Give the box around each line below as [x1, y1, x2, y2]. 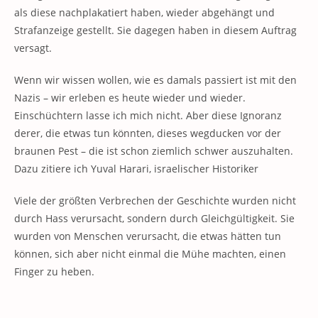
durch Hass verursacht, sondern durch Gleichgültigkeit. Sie [14, 212, 295, 226]
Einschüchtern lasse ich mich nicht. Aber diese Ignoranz [14, 109, 282, 123]
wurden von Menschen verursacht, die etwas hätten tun [14, 229, 281, 243]
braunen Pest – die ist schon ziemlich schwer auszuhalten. [14, 144, 293, 158]
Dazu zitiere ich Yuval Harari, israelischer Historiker [14, 162, 258, 176]
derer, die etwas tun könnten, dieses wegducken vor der [14, 126, 281, 141]
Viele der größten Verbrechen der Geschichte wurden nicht [14, 194, 296, 208]
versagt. [14, 41, 52, 55]
